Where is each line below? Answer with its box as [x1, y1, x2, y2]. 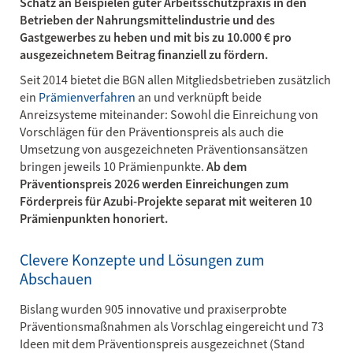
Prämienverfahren [39, 89, 136, 106]
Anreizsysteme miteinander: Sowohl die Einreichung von [20, 106, 318, 123]
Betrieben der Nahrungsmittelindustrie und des [20, 12, 275, 28]
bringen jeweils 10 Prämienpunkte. [20, 158, 206, 175]
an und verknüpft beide [136, 89, 262, 106]
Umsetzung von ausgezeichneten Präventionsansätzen [20, 141, 308, 158]
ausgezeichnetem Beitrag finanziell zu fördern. [20, 46, 268, 63]
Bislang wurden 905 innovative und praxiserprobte [20, 301, 287, 318]
